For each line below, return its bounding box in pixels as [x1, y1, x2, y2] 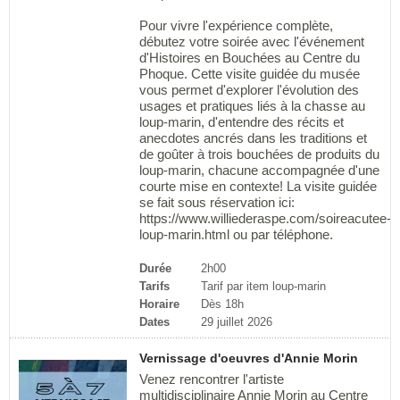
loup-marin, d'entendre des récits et [138, 113, 344, 129]
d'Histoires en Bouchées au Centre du [138, 49, 360, 65]
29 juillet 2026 [200, 315, 272, 329]
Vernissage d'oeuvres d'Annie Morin [138, 351, 358, 366]
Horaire [138, 297, 179, 312]
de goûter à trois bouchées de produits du [138, 146, 379, 162]
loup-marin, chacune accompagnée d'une [138, 162, 379, 178]
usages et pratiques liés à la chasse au [138, 97, 365, 113]
